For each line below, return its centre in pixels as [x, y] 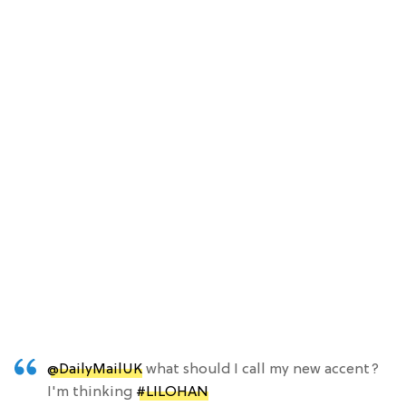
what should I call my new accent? [261, 369]
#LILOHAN [172, 392]
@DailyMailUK [95, 369]
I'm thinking [92, 392]
